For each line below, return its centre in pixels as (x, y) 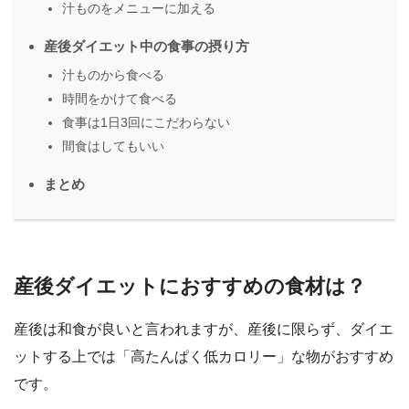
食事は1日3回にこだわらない (146, 122)
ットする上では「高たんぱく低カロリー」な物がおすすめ (204, 357)
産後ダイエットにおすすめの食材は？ (190, 286)
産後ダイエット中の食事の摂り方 (147, 46)
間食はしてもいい (113, 146)
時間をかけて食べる (120, 98)
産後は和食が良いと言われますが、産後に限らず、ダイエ (204, 330)
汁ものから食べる (113, 74)
